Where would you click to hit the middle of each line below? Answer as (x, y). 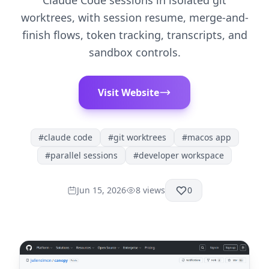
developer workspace (181, 155)
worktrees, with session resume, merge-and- (134, 17)
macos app (209, 137)
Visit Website (128, 92)
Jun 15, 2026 (101, 190)
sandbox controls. (134, 52)
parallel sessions (84, 155)
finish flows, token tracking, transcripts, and (134, 35)
